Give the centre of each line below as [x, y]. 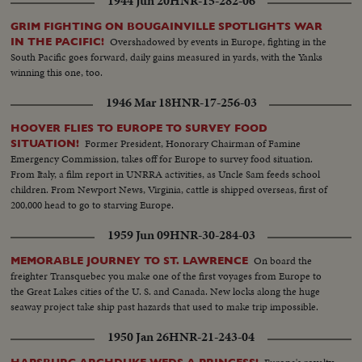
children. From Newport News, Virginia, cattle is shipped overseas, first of [169, 190]
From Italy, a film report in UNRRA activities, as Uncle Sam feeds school [166, 175]
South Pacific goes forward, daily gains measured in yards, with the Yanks [167, 57]
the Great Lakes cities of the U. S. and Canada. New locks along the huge [166, 292]
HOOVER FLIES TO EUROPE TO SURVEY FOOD [139, 128]
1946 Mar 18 [138, 103]
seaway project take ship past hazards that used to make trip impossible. [165, 307]
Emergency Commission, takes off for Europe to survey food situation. [162, 159]
